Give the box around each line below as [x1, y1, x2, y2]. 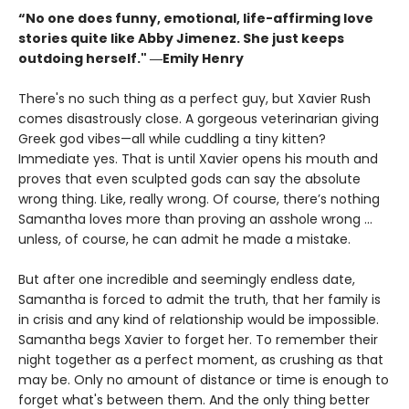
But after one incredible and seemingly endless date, [18, 269, 355, 288]
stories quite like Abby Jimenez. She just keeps [18, 28, 344, 47]
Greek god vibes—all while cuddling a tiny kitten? [18, 129, 326, 148]
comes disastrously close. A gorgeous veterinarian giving [18, 109, 379, 128]
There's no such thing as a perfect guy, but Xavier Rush [18, 89, 371, 108]
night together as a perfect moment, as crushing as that [18, 350, 383, 369]
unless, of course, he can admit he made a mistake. [18, 229, 351, 248]
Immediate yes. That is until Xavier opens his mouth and [18, 149, 378, 168]
